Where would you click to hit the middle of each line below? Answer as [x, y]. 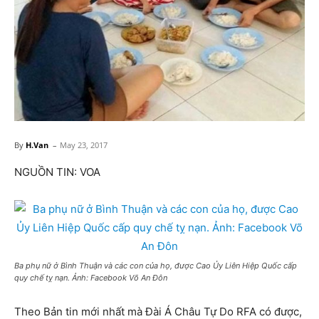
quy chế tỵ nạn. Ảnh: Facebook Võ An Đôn [91, 277]
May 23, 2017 [84, 145]
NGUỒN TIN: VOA [57, 172]
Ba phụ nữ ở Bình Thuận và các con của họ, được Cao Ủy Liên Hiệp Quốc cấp [156, 265]
